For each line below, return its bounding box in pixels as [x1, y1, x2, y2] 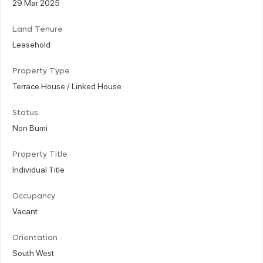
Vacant [12, 205, 38, 216]
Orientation [12, 234, 58, 242]
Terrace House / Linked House [12, 80, 122, 91]
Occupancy [12, 192, 55, 200]
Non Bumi [12, 122, 48, 133]
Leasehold [12, 38, 50, 49]
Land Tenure [12, 25, 63, 33]
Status [12, 109, 38, 117]
